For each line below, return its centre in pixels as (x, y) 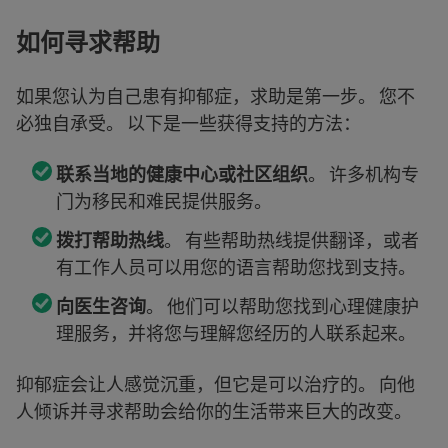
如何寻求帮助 (88, 42)
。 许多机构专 (363, 173)
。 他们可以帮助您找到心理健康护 (282, 305)
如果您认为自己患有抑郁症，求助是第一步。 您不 (215, 95)
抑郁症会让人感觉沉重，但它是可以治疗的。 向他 (215, 383)
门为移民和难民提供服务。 (164, 200)
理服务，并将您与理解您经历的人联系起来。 (236, 332)
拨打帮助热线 (110, 239)
